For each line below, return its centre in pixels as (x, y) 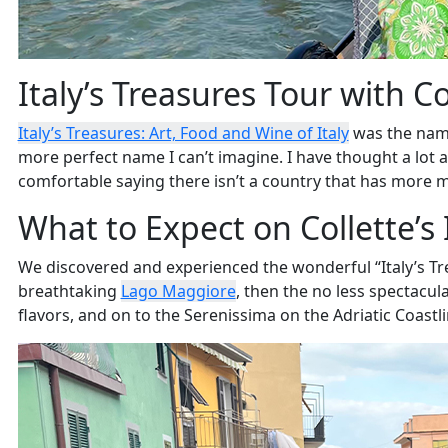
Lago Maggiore (178, 291)
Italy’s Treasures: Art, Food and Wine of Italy (183, 133)
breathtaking (69, 291)
